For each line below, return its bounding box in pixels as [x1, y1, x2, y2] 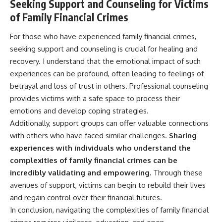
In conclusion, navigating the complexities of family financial [10, 205, 209, 215]
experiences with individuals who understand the [10, 143, 191, 153]
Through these [151, 168, 203, 178]
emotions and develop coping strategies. [10, 106, 149, 116]
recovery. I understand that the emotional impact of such [10, 56, 201, 66]
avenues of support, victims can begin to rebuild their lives [10, 180, 206, 190]
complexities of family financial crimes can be [10, 156, 177, 166]
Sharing [167, 131, 197, 141]
